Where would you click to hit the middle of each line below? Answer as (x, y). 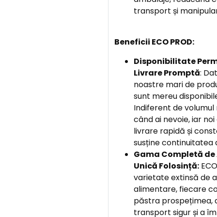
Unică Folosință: (166, 166)
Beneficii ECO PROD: (154, 42)
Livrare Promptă (167, 73)
